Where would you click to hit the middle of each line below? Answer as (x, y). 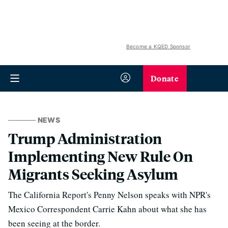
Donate (165, 78)
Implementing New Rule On (101, 156)
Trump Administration (85, 138)
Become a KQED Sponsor (158, 46)
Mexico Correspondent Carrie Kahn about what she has (107, 209)
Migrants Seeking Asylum (93, 174)
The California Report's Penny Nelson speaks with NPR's (109, 195)
